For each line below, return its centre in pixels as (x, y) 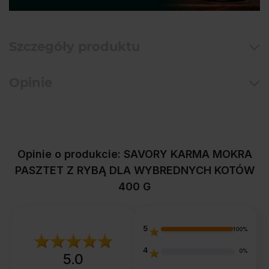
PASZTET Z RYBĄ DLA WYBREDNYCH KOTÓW (134, 170)
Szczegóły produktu (74, 47)
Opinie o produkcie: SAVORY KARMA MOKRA (134, 154)
